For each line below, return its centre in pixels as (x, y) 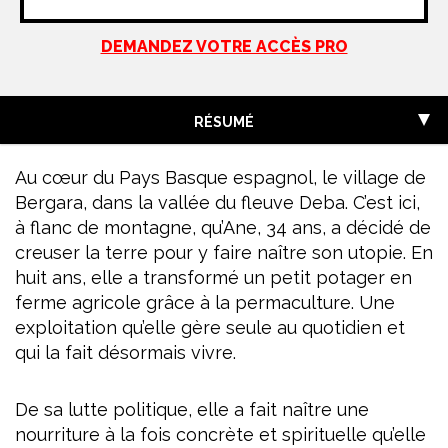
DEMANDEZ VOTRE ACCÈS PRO (224, 46)
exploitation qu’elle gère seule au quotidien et (210, 327)
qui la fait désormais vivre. (125, 352)
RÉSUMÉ (224, 122)
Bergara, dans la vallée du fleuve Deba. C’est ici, (217, 202)
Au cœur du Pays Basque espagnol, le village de (220, 177)
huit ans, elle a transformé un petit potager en (213, 277)
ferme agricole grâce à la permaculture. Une (205, 302)
